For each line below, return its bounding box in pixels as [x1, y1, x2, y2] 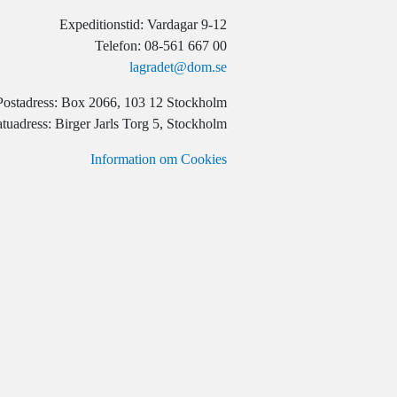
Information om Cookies [90, 152, 227, 167]
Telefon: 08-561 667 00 [95, 38, 227, 53]
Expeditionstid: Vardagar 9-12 [59, 17, 227, 32]
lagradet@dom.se [129, 59, 227, 74]
